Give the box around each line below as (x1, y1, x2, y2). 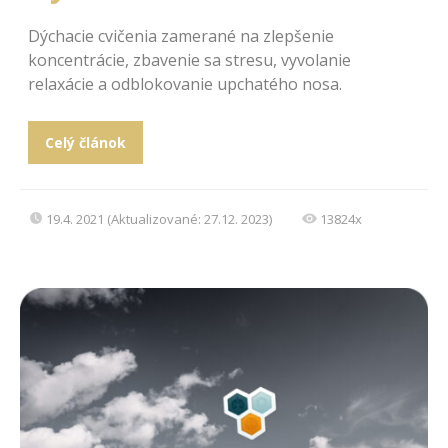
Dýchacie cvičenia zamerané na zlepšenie (28, 24, 334, 47)
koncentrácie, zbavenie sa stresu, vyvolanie (28, 48, 351, 71)
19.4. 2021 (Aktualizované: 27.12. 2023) (46, 209, 272, 228)
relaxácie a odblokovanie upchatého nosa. (28, 72, 342, 95)
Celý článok (44, 132, 126, 152)
